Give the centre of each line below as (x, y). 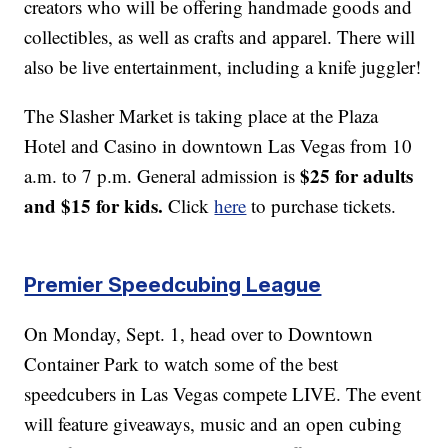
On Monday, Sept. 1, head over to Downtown (199, 333)
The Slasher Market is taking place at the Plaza (201, 115)
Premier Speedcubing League (173, 284)
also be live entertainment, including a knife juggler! (223, 66)
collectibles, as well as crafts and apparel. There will (220, 36)
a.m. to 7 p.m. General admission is (162, 175)
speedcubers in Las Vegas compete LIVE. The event (223, 393)
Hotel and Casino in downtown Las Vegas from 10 (218, 145)
